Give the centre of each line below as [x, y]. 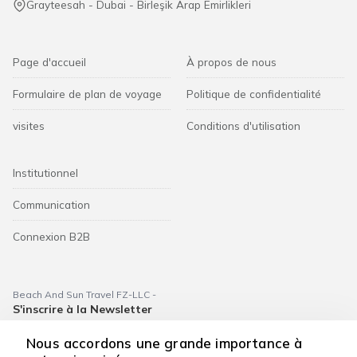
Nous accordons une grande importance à [165, 343]
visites [29, 125]
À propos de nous [231, 61]
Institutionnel [45, 172]
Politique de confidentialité [254, 93]
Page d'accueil [49, 61]
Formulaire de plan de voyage [87, 93]
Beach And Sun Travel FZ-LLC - [84, 294]
